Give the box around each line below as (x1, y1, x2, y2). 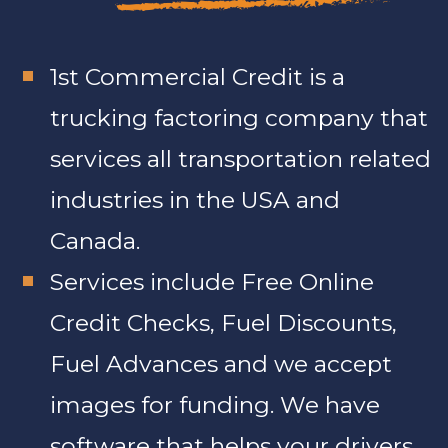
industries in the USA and (50, 185, 340, 214)
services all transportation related (50, 144, 431, 173)
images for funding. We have (50, 390, 380, 419)
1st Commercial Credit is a (50, 62, 345, 91)
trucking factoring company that (50, 103, 428, 132)
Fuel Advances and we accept (50, 349, 392, 378)
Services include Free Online (50, 267, 374, 296)
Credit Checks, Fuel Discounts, (50, 308, 397, 337)
